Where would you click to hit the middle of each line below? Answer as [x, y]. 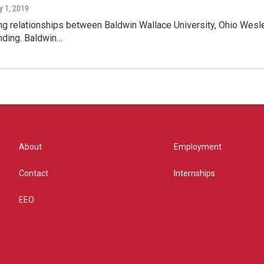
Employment [198, 146]
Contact [34, 173]
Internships [195, 173]
